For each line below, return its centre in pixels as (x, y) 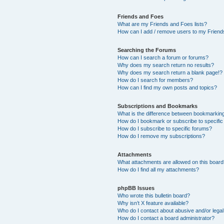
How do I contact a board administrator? (166, 218)
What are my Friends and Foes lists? (162, 24)
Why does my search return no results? (166, 65)
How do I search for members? (155, 80)
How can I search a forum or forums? (163, 57)
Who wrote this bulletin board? (154, 195)
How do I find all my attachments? (158, 169)
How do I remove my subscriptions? (161, 136)
